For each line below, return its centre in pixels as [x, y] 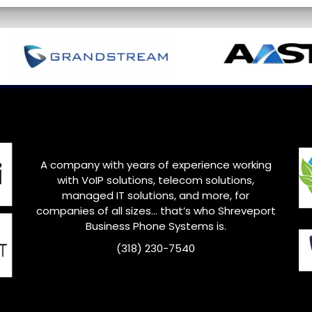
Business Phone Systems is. [156, 226]
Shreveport [247, 210]
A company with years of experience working [156, 164]
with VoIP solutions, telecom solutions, [156, 180]
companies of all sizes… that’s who [127, 210]
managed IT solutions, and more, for [156, 195]
